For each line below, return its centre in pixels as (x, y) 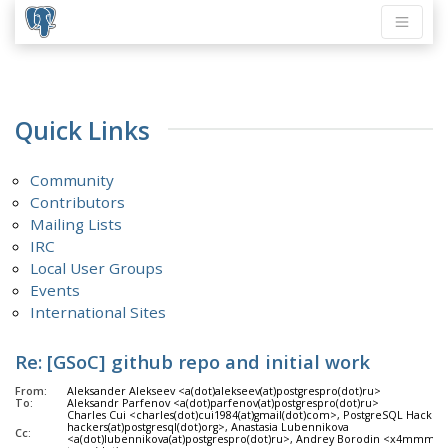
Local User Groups (97, 268)
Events (55, 290)
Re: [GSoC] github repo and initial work (192, 362)
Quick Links (82, 130)
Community (72, 180)
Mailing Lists (76, 224)
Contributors (78, 202)
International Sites (98, 312)
